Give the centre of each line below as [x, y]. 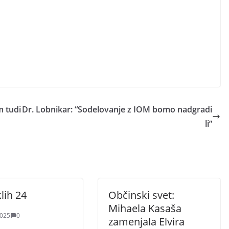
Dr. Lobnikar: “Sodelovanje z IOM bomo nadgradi [117, 109]
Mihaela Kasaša [145, 208]
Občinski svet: [141, 195]
